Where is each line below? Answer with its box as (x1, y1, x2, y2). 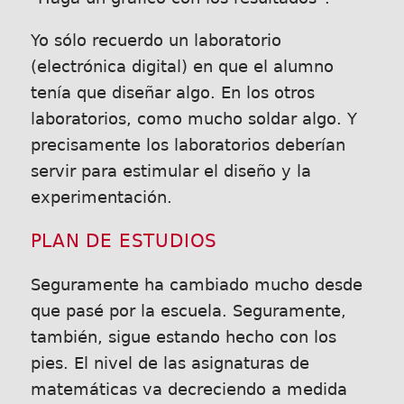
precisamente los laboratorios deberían (30, 136, 345, 154)
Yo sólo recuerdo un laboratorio (30, 32, 281, 50)
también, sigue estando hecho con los (30, 327, 336, 346)
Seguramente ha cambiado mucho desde (30, 275, 363, 294)
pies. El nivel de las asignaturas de (30, 353, 309, 372)
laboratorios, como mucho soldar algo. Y (30, 110, 357, 128)
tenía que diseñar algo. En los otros (30, 84, 315, 102)
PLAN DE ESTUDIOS (30, 231, 218, 252)
